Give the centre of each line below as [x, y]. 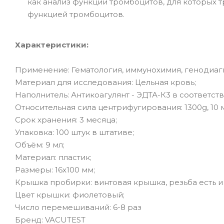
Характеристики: [52, 44]
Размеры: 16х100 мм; [55, 169]
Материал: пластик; [53, 157]
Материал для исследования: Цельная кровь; [105, 82]
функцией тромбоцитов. [76, 14]
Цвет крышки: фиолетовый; [70, 194]
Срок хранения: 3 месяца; [66, 119]
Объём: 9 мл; [40, 144]
